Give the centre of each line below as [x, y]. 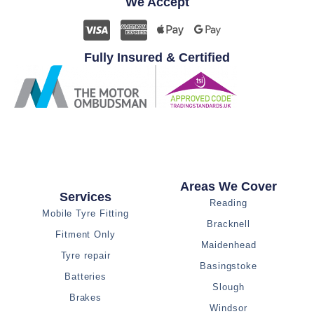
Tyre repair [86, 256]
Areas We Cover [228, 187]
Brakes [86, 298]
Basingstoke [228, 266]
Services [86, 197]
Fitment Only [86, 235]
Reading [228, 203]
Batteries [86, 277]
